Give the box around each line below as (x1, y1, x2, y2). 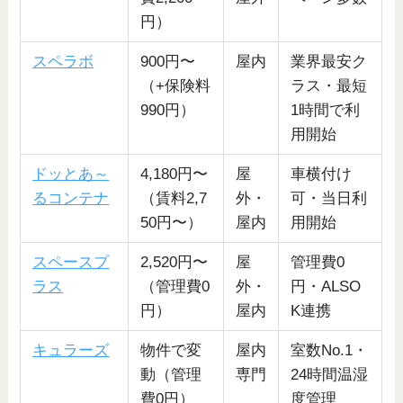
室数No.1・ (291, 342, 369, 360)
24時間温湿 (291, 366, 369, 384)
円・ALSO (291, 278, 362, 296)
